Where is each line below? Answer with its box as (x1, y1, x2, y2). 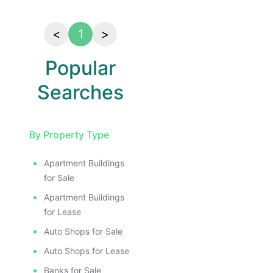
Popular (45, 56, 116, 80)
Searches (37, 80, 124, 104)
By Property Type (29, 129, 109, 141)
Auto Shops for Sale (44, 226, 122, 236)
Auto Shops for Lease (44, 246, 129, 256)
